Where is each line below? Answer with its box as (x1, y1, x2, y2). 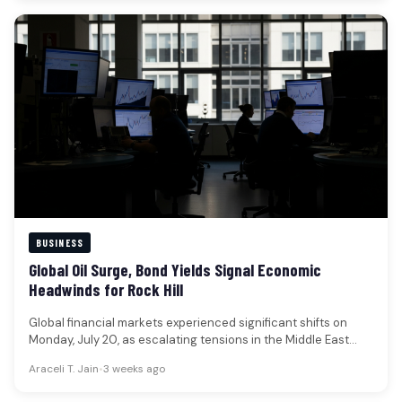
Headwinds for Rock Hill (29, 278, 183, 300)
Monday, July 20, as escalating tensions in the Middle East (29, 331, 349, 347)
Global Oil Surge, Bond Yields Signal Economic (29, 258, 321, 280)
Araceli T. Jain (29, 362, 99, 377)
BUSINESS (36, 236, 83, 249)
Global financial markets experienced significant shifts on (29, 314, 347, 330)
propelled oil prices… (29, 348, 143, 364)
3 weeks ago (103, 362, 165, 377)
